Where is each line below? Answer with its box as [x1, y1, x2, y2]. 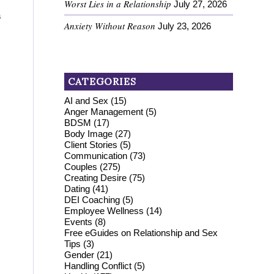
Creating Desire [64, 172, 127, 183]
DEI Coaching [64, 194, 120, 205]
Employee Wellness [64, 205, 144, 216]
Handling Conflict [64, 260, 132, 271]
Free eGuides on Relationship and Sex [64, 227, 218, 238]
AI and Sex [64, 95, 109, 106]
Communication [64, 150, 128, 161]
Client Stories [64, 139, 118, 150]
